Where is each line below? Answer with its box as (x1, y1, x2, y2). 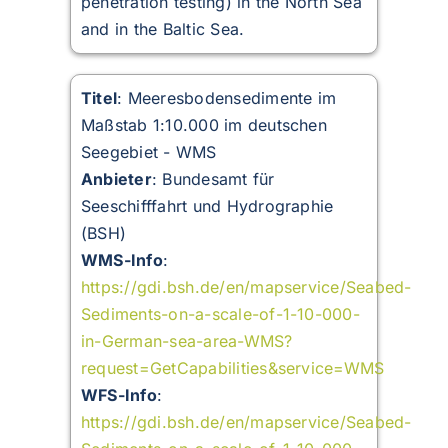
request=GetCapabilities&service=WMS (80, 358, 385, 379)
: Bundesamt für (151, 169, 275, 190)
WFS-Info (80, 385, 157, 406)
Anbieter (80, 169, 152, 190)
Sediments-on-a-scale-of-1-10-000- (80, 304, 360, 325)
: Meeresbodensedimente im (117, 88, 337, 109)
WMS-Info (80, 250, 163, 271)
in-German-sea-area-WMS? (80, 331, 293, 352)
